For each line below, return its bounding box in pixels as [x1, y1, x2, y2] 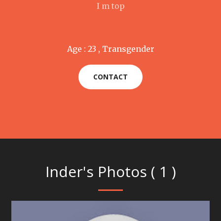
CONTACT [93, 72, 128, 81]
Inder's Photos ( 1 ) [45, 161, 176, 182]
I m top [96, 1, 125, 11]
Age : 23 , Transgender [67, 44, 154, 54]
